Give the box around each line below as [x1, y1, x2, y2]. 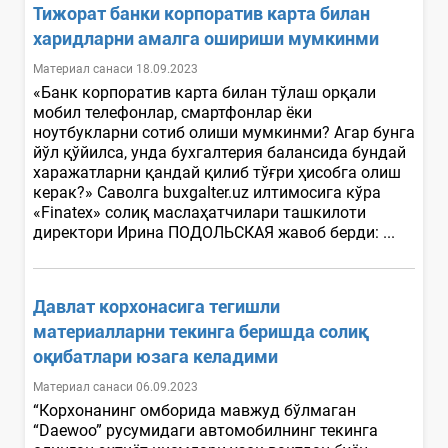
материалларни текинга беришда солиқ [33, 320, 368, 342]
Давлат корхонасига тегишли [33, 295, 280, 317]
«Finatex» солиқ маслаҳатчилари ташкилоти [33, 202, 366, 222]
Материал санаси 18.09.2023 [33, 61, 198, 76]
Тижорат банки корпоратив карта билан [33, 2, 370, 24]
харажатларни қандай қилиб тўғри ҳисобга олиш [33, 162, 401, 182]
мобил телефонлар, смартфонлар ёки [33, 102, 312, 122]
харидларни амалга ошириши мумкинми [33, 27, 379, 49]
